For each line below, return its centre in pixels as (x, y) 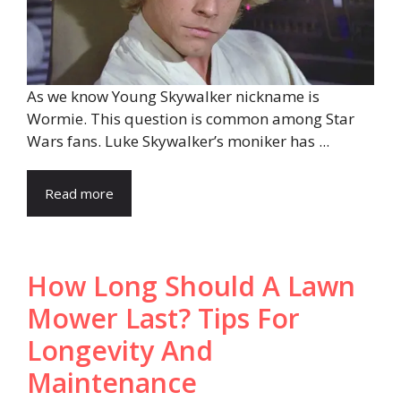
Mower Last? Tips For (163, 319)
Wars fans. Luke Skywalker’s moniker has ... (178, 141)
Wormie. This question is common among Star (191, 119)
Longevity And (120, 351)
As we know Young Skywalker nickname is (173, 97)
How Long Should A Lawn (191, 286)
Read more (79, 194)
